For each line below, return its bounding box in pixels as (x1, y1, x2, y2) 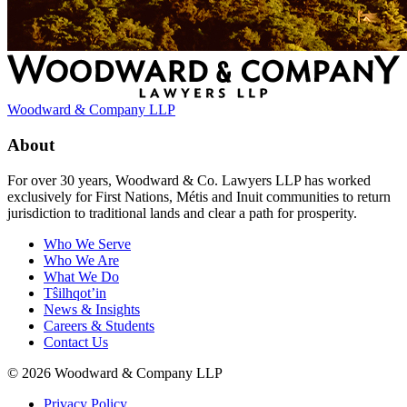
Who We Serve (44, 235, 131, 252)
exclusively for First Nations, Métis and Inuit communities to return (7, 188, 391, 204)
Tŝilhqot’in (44, 284, 106, 301)
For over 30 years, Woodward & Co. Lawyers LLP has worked (7, 172, 371, 188)
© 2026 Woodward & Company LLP (7, 364, 223, 381)
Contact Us (44, 333, 108, 350)
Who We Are (44, 252, 119, 268)
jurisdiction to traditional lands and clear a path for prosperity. (7, 204, 357, 221)
